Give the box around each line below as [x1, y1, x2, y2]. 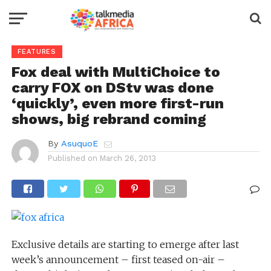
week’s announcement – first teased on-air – [11, 253, 225, 266]
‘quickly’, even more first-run [11, 95, 224, 112]
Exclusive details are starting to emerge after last [11, 238, 239, 250]
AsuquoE [60, 139, 98, 148]
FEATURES [17, 48, 57, 56]
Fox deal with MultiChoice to [11, 64, 220, 80]
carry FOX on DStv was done [11, 79, 214, 96]
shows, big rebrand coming [11, 111, 206, 128]
